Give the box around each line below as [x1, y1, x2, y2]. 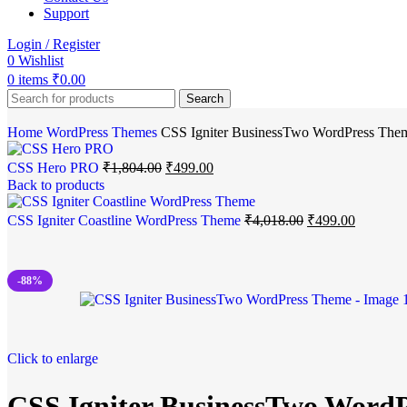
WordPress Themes [46, 124, 161, 141]
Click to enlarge [7, 351, 98, 367]
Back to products [7, 177, 104, 194]
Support [44, 5, 89, 22]
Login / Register [7, 36, 100, 53]
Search [186, 92, 223, 106]
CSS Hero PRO [7, 160, 103, 176]
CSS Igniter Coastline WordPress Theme [7, 213, 244, 229]
